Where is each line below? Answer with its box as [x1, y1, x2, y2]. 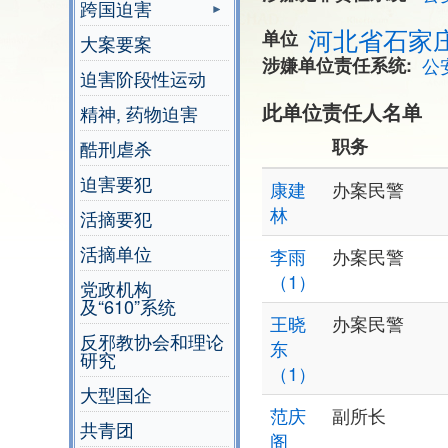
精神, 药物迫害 [80, 100, 198, 127]
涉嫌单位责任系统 [262, 52, 406, 79]
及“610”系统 [80, 293, 176, 320]
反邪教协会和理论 [80, 328, 224, 355]
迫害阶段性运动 [80, 65, 206, 92]
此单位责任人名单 [262, 97, 422, 127]
